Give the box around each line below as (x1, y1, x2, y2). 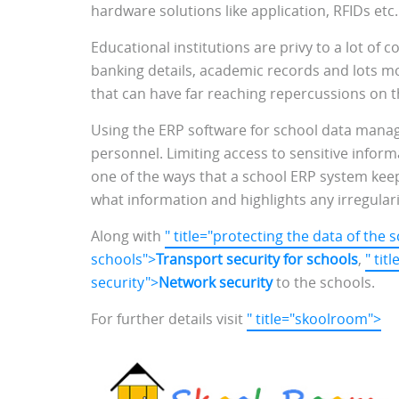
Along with (91, 227, 165, 246)
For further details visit (91, 310, 247, 329)
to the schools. (276, 273, 375, 292)
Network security (159, 273, 276, 292)
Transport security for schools (156, 250, 358, 269)
